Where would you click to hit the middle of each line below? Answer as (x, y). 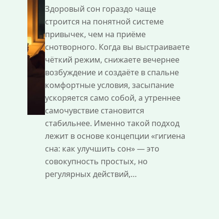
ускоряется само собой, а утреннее (112, 98)
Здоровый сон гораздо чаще (100, 9)
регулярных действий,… (91, 174)
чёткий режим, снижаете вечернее (112, 60)
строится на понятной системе (104, 22)
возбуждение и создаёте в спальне (112, 72)
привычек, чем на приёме (95, 34)
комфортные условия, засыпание (109, 85)
